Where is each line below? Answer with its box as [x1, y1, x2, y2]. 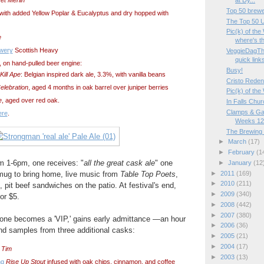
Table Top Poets [120, 169, 176, 179]
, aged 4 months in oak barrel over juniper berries [28, 83, 169, 91]
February [227, 148, 256, 156]
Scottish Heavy [12, 46, 58, 54]
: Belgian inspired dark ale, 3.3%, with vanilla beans [20, 70, 166, 78]
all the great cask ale [83, 158, 155, 167]
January [227, 159, 253, 166]
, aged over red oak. [1, 96, 60, 104]
